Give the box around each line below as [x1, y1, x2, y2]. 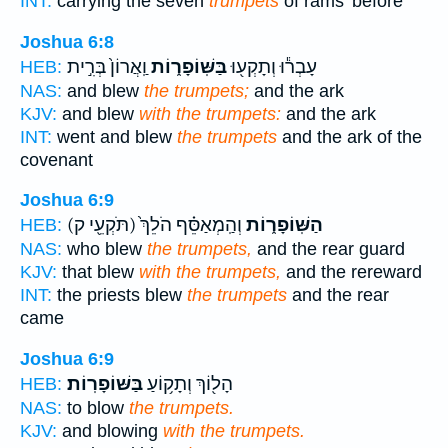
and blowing [57, 420, 163, 441]
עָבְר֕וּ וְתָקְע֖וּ [227, 55, 317, 78]
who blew [62, 239, 147, 260]
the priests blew [52, 285, 187, 306]
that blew [57, 262, 139, 283]
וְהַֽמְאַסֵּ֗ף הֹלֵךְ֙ [140, 214, 242, 237]
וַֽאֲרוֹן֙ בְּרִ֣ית [67, 55, 147, 78]
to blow [62, 397, 129, 418]
